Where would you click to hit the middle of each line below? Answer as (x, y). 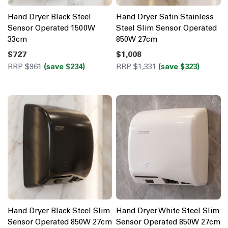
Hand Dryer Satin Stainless (165, 17)
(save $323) (179, 66)
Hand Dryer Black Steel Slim (59, 211)
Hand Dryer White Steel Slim (168, 211)
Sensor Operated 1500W (51, 28)
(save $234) (64, 66)
